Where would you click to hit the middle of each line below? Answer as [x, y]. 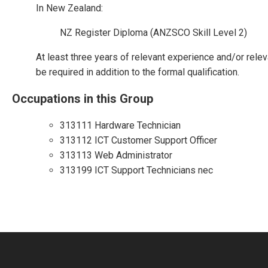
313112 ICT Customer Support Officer [138, 140]
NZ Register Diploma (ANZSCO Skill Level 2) [153, 33]
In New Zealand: [69, 8]
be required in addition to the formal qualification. [138, 72]
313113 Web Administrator [116, 155]
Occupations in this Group [83, 99]
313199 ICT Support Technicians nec [136, 170]
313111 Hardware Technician [120, 125]
